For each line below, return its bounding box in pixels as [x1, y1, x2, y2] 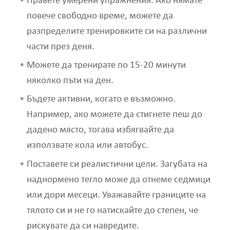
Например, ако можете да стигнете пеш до [26, 110, 202, 120]
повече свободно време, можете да [26, 11, 173, 21]
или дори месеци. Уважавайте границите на [26, 190, 206, 200]
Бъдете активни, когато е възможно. [26, 94, 176, 105]
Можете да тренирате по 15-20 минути [26, 61, 186, 71]
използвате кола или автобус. [26, 141, 148, 151]
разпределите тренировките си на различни [26, 26, 207, 36]
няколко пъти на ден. [26, 76, 113, 86]
